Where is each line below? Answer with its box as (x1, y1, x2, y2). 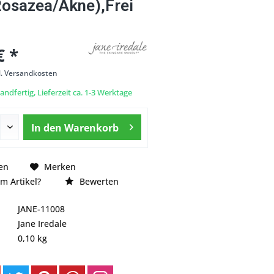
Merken (44, 160, 76, 172)
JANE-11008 (18, 203, 65, 215)
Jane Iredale (18, 218, 67, 230)
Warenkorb (64, 121, 119, 135)
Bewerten (77, 176, 119, 188)
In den (31, 121, 62, 135)
